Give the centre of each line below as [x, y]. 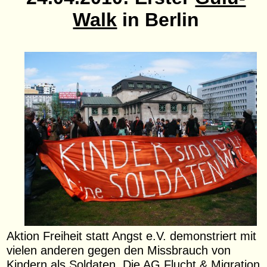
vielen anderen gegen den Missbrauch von [119, 250]
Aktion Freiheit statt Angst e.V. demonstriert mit [132, 236]
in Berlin [158, 19]
